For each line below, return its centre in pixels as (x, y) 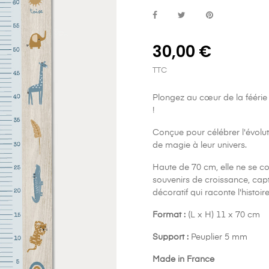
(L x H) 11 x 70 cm (223, 215)
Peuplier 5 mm (219, 237)
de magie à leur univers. (200, 145)
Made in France (183, 259)
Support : (171, 237)
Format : (169, 215)
